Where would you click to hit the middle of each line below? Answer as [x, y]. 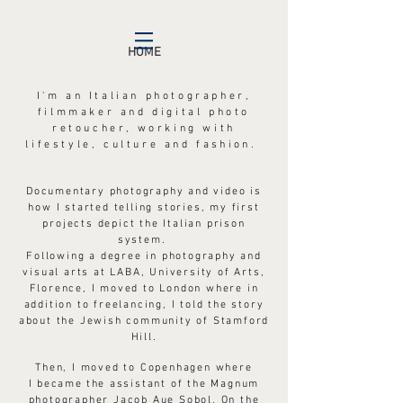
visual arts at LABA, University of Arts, [144, 273]
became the [72, 384]
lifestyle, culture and [111, 145]
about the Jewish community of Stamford [144, 321]
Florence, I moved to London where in [144, 289]
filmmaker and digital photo [144, 112]
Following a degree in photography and [144, 256]
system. [144, 240]
